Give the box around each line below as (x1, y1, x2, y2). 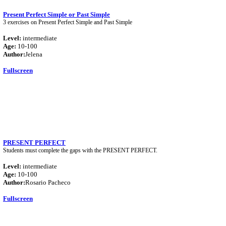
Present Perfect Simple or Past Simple (3, 11, 110, 18)
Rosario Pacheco (25, 179, 71, 186)
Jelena (25, 50, 42, 58)
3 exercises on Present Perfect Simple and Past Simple (3, 19, 132, 26)
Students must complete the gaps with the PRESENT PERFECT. (3, 147, 157, 154)
